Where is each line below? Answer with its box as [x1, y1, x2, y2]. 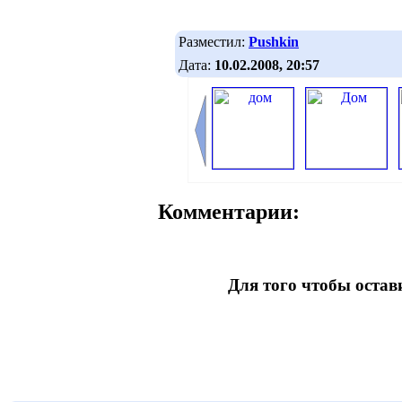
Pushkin [249, 33, 299, 49]
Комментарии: [158, 200, 300, 224]
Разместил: [179, 33, 249, 49]
